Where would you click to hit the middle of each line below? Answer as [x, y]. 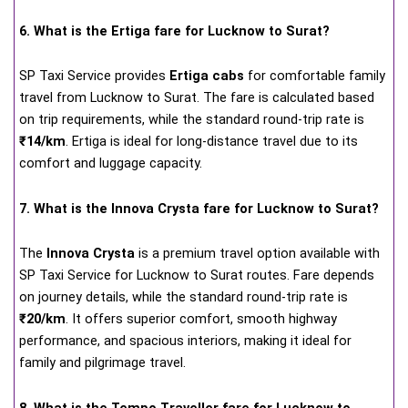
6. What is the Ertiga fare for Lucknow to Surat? [174, 31]
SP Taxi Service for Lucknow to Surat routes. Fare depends [197, 275]
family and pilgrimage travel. [102, 363]
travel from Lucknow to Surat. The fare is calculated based [197, 98]
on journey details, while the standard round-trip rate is [184, 297]
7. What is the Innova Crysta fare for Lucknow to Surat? [199, 208]
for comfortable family [315, 76]
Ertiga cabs [207, 76]
